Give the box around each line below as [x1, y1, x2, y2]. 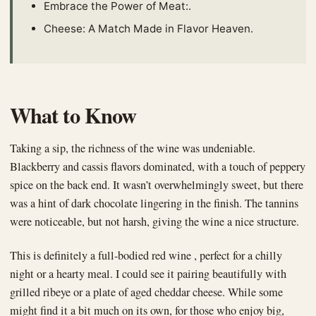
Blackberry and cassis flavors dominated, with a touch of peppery [10, 159, 305, 175]
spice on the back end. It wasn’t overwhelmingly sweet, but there [10, 177, 303, 193]
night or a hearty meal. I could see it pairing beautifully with [10, 266, 286, 282]
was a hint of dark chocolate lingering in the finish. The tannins [10, 195, 298, 212]
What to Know [10, 99, 137, 131]
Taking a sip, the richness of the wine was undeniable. [10, 140, 255, 157]
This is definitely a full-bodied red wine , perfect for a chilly [10, 248, 282, 264]
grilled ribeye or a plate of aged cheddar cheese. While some [10, 284, 283, 300]
